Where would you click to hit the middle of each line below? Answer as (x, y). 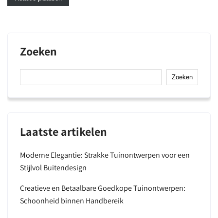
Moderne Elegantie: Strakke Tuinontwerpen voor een (105, 155)
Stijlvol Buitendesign (53, 168)
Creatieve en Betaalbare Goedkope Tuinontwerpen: (103, 188)
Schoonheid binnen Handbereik (72, 201)
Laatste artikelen (64, 131)
